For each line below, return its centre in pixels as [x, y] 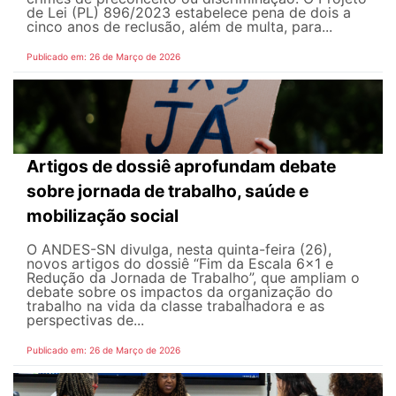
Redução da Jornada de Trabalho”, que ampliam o [193, 277]
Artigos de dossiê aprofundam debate [181, 166]
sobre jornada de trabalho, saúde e [168, 190]
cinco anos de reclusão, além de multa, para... [179, 26]
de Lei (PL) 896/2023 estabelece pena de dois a [189, 12]
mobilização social [103, 215]
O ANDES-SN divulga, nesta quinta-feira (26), [179, 249]
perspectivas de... [85, 320]
